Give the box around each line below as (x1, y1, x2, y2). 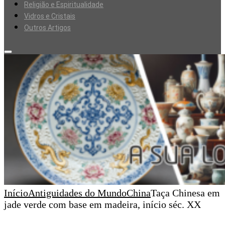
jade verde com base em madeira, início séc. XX (4, 199, 201, 210)
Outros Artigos (24, 24, 71, 32)
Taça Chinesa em (151, 187, 220, 198)
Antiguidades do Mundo (28, 187, 127, 198)
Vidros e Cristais (24, 12, 75, 20)
